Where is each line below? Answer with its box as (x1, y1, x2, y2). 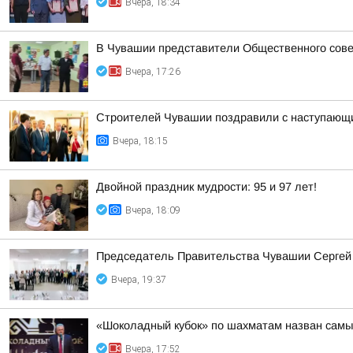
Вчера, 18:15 (113, 136, 168, 147)
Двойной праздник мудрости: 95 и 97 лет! (96, 180, 317, 193)
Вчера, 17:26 (125, 66, 180, 77)
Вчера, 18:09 (125, 205, 180, 216)
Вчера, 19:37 (111, 274, 166, 285)
